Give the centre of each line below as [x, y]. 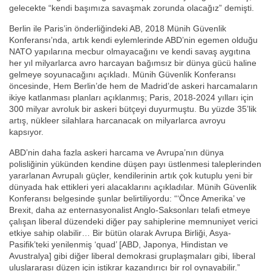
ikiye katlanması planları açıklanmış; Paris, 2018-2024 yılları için [131, 98]
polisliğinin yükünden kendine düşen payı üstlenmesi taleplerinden [135, 164]
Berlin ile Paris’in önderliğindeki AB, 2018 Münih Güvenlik [118, 29]
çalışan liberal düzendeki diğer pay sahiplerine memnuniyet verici [133, 222]
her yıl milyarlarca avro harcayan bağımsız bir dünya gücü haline [133, 63]
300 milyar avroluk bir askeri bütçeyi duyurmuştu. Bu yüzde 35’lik [133, 109]
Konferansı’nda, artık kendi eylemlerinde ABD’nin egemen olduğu [133, 40]
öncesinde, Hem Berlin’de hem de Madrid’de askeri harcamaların [133, 86]
